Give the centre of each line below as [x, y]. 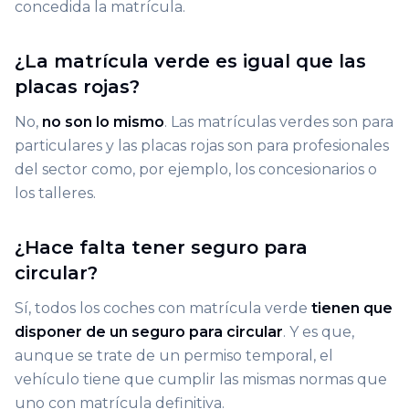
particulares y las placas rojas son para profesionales [202, 146]
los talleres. [55, 194]
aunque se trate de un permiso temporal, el [174, 356]
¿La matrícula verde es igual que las [190, 62]
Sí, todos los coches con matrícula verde [163, 309]
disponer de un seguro [100, 332]
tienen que [352, 309]
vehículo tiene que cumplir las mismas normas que [201, 380]
